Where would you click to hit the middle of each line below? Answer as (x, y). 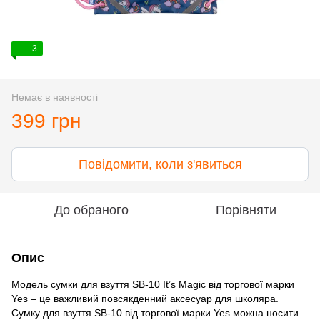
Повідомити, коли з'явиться (160, 164)
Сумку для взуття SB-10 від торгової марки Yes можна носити (155, 312)
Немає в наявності (55, 97)
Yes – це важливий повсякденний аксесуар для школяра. (145, 298)
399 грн (46, 121)
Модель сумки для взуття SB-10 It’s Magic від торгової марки (153, 284)
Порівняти (246, 210)
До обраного (91, 210)
